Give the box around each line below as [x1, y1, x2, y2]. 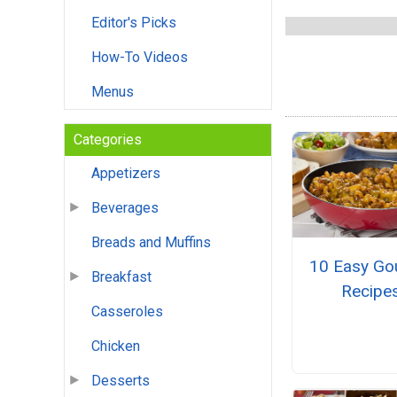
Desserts [91, 372, 150, 390]
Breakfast [91, 269, 152, 286]
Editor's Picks [91, 14, 176, 32]
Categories [74, 131, 142, 149]
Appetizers [91, 165, 160, 183]
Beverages [91, 199, 159, 217]
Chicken [91, 338, 140, 355]
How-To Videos [91, 49, 188, 66]
